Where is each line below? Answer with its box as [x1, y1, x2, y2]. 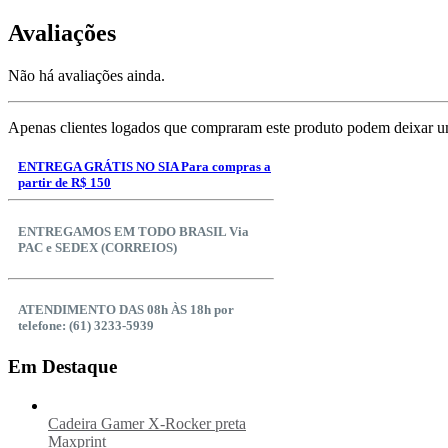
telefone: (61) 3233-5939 [18, 317, 154, 333]
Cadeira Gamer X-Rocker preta [48, 414, 246, 432]
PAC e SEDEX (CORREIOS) [18, 239, 177, 255]
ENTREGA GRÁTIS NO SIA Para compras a [18, 159, 271, 175]
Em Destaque [8, 356, 117, 378]
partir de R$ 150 [18, 175, 111, 191]
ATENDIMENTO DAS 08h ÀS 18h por [18, 301, 234, 317]
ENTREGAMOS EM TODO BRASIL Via [18, 223, 249, 239]
